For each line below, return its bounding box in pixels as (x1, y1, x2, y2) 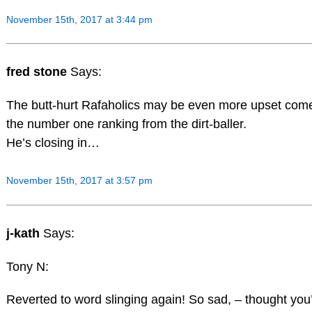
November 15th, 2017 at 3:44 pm (6, 13, 153, 25)
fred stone (6, 65, 70, 79)
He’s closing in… (6, 136, 100, 150)
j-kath (6, 226, 43, 240)
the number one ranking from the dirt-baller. (6, 117, 247, 132)
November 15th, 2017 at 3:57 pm (6, 175, 153, 187)
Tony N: (6, 259, 49, 274)
